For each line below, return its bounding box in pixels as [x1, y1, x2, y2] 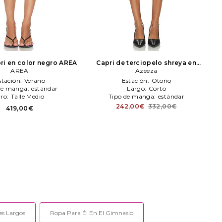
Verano [24, 77, 46, 85]
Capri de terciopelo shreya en [96, 59, 197, 67]
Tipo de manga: [109, 93, 158, 101]
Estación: [121, 77, 151, 85]
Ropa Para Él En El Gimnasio [50, 209, 133, 217]
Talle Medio [11, 93, 45, 101]
